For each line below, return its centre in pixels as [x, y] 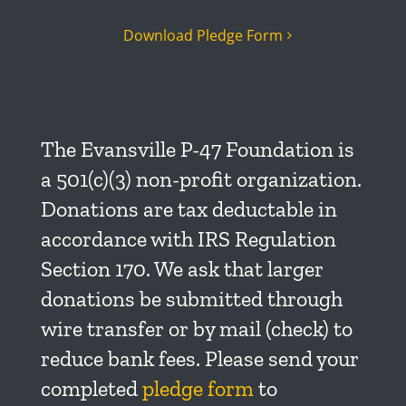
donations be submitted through [191, 299]
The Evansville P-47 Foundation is [197, 150]
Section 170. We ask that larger [182, 269]
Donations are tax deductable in [188, 209]
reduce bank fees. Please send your [199, 359]
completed [91, 389]
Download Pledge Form [203, 36]
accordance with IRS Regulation [188, 239]
